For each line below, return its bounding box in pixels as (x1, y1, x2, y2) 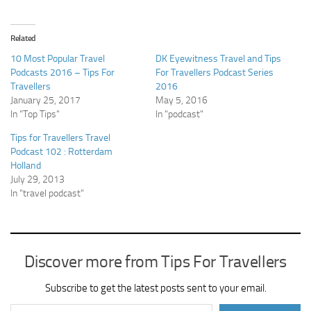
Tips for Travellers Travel (10, 132, 110, 144)
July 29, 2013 (10, 174, 65, 186)
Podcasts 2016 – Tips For (10, 67, 115, 79)
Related (10, 33, 35, 44)
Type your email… (10, 298, 40, 310)
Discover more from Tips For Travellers (24, 252, 287, 272)
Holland (10, 160, 41, 172)
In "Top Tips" (10, 108, 60, 121)
